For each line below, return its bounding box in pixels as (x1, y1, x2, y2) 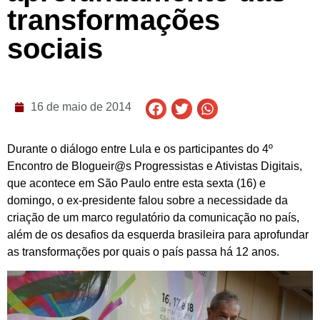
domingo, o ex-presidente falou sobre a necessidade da (7, 194, 288, 207)
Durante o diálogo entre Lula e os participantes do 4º (7, 143, 273, 156)
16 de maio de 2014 (30, 100, 131, 113)
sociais (7, 32, 103, 64)
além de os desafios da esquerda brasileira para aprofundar (7, 229, 309, 241)
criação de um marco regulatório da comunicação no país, (7, 211, 299, 224)
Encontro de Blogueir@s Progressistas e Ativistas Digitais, (7, 160, 302, 173)
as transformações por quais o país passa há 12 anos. (7, 246, 279, 259)
